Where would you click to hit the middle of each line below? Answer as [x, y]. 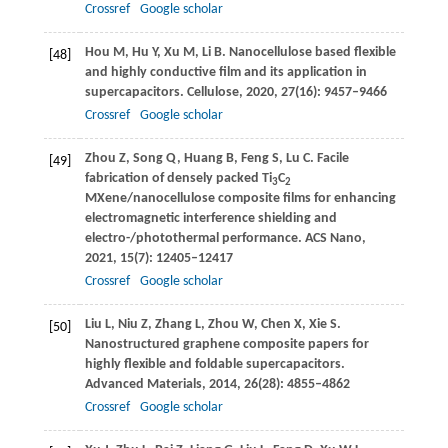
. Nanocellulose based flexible [308, 53]
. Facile [329, 159]
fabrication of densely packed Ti [178, 179]
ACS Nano [333, 239]
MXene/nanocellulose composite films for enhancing [240, 199]
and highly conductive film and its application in [225, 73]
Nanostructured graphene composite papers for [226, 345]
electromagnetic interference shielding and [210, 219]
